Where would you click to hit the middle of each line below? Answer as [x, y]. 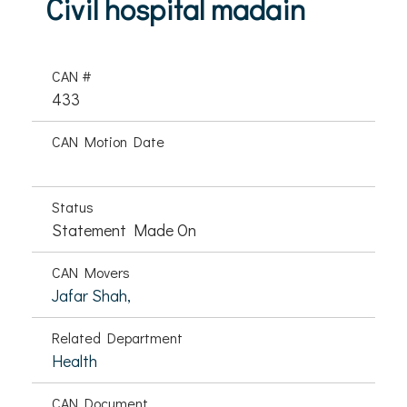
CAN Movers [91, 272]
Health [74, 361]
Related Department [117, 338]
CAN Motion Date [108, 141]
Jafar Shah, [91, 295]
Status [73, 207]
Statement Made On [124, 230]
